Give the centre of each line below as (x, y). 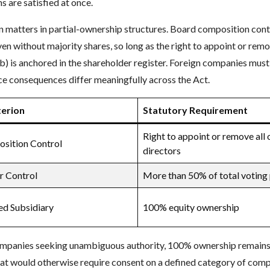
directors (162, 150)
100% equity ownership (191, 207)
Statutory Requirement (195, 110)
